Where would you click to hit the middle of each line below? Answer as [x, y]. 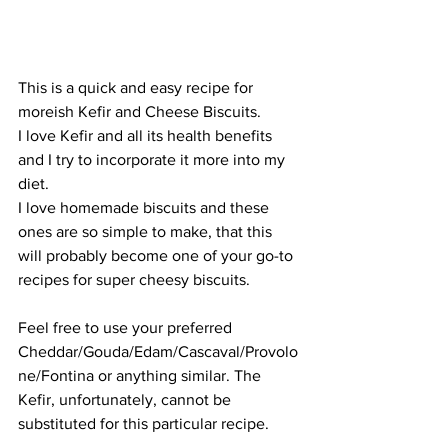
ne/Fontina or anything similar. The [141, 376]
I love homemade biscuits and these [145, 208]
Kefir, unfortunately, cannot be [126, 400]
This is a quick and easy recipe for [137, 88]
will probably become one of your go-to [157, 256]
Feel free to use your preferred [127, 328]
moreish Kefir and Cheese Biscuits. [141, 112]
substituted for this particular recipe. [145, 424]
